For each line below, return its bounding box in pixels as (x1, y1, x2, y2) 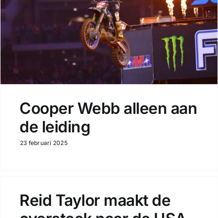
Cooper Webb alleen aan (19, 99, 198, 118)
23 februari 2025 (19, 139, 68, 147)
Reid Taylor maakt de (19, 191, 171, 210)
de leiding (19, 117, 91, 137)
